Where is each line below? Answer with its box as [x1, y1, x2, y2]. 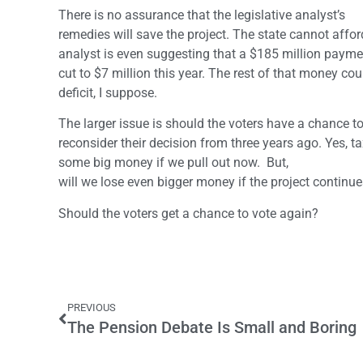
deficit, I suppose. [58, 85, 157, 101]
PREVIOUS [67, 301, 116, 314]
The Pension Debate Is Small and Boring [67, 318, 357, 338]
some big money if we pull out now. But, [58, 155, 288, 171]
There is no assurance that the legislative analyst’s [58, 7, 345, 23]
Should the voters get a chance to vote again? [58, 205, 322, 221]
